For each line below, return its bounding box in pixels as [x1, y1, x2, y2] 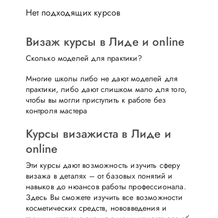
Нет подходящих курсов [25, 6, 121, 19]
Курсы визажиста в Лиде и [25, 125, 171, 142]
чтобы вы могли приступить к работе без [25, 94, 166, 106]
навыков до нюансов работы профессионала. [25, 181, 186, 192]
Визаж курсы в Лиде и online [25, 33, 185, 50]
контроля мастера [25, 105, 88, 116]
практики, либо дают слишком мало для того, [25, 83, 187, 95]
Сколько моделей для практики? [25, 52, 142, 64]
